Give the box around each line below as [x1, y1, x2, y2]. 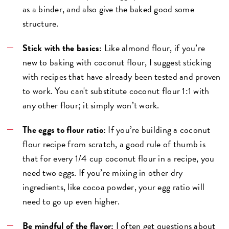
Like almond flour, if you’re [102, 41, 205, 55]
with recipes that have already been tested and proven [22, 70, 221, 84]
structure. [22, 16, 59, 31]
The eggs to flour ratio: [22, 123, 106, 137]
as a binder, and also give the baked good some [22, 2, 194, 16]
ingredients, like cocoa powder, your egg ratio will [22, 180, 205, 194]
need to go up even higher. [22, 194, 120, 209]
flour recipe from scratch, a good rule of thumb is [22, 137, 205, 151]
